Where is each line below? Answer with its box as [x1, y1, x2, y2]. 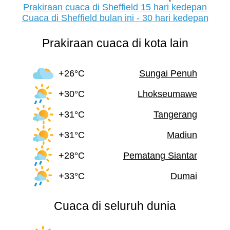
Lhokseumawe [138, 88, 197, 99]
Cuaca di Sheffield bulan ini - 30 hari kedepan [22, 13, 208, 24]
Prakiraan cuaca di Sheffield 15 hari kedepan [23, 2, 207, 13]
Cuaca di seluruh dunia [54, 199, 176, 213]
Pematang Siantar [123, 150, 197, 161]
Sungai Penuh [139, 68, 197, 79]
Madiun [167, 129, 197, 140]
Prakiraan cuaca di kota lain [42, 36, 188, 50]
